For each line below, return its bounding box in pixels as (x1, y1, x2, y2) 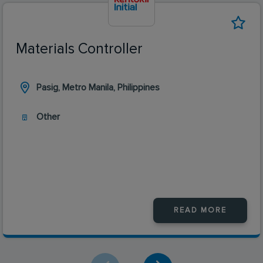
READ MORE (174, 206, 227, 214)
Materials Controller (16, 41, 143, 56)
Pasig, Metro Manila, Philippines (36, 82, 160, 92)
